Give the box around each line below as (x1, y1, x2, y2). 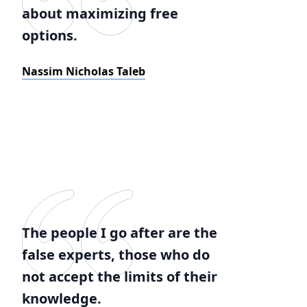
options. (22, 26, 77, 45)
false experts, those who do (22, 245, 210, 264)
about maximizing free (22, 4, 178, 23)
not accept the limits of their (22, 267, 217, 286)
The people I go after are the (22, 223, 217, 242)
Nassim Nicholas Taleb (22, 64, 145, 79)
